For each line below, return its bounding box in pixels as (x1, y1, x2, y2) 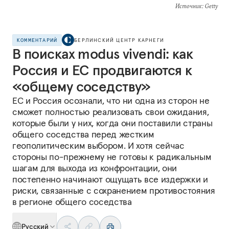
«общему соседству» (12, 78, 151, 96)
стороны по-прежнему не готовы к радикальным (12, 151, 212, 163)
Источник (175, 2, 202, 10)
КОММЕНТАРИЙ (17, 36, 58, 43)
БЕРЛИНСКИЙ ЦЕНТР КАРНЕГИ (74, 36, 165, 43)
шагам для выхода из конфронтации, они (12, 162, 177, 174)
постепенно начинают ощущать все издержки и (12, 173, 208, 185)
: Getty (201, 2, 218, 10)
